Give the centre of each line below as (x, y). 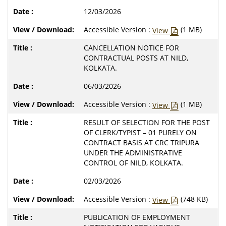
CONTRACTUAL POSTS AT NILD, (136, 58)
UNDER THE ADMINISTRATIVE (133, 152)
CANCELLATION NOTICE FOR (131, 47)
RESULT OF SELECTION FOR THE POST (147, 122)
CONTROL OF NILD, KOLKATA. (133, 162)
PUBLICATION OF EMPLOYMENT (137, 217)
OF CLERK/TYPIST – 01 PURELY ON (140, 132)
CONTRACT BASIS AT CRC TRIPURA (142, 142)
